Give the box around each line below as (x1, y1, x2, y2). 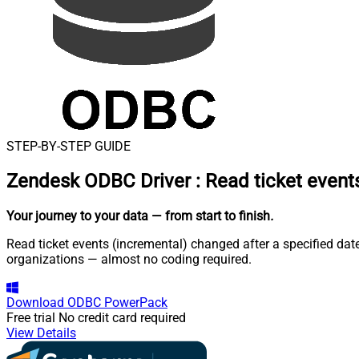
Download (6, 294, 64, 310)
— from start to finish (151, 208, 270, 224)
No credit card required (58, 309, 186, 325)
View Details (6, 325, 76, 341)
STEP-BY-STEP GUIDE (6, 139, 131, 154)
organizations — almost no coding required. (6, 251, 252, 267)
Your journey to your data (6, 208, 148, 224)
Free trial (6, 309, 55, 325)
